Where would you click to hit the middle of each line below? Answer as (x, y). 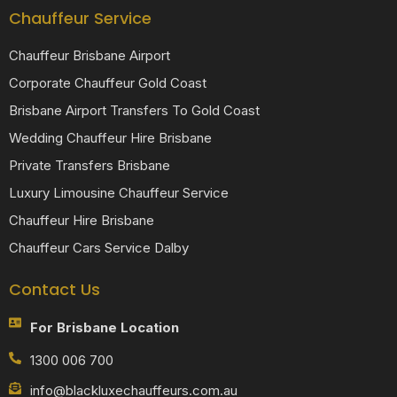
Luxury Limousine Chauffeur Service (119, 193)
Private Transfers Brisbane (90, 166)
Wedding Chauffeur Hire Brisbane (110, 138)
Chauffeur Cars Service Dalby (99, 248)
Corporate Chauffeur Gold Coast (108, 83)
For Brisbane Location (105, 328)
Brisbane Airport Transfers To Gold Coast (134, 111)
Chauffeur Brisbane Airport (90, 56)
